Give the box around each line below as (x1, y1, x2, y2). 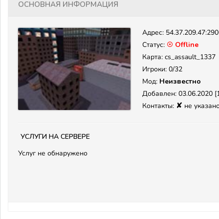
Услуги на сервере (21, 129, 90, 142)
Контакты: (142, 101, 176, 110)
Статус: (142, 40, 167, 49)
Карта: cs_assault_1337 (142, 52, 216, 62)
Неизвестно (159, 77, 201, 86)
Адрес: (142, 28, 166, 37)
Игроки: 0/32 (142, 65, 182, 74)
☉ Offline (167, 40, 198, 49)
